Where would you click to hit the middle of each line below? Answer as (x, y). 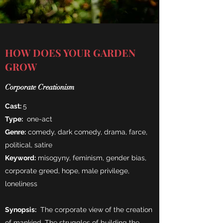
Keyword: (20, 158)
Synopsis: (21, 210)
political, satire (29, 145)
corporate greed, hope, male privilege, (67, 171)
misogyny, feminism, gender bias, (91, 158)
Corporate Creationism (40, 87)
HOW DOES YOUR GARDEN (70, 53)
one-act (38, 119)
